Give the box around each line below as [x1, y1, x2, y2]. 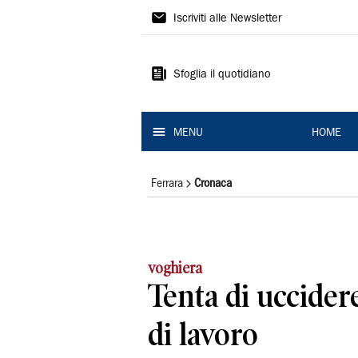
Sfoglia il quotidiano [173, 70, 271, 81]
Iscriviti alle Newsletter [173, 14, 281, 25]
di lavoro [148, 316, 258, 352]
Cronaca [194, 178, 232, 189]
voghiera [148, 258, 202, 276]
